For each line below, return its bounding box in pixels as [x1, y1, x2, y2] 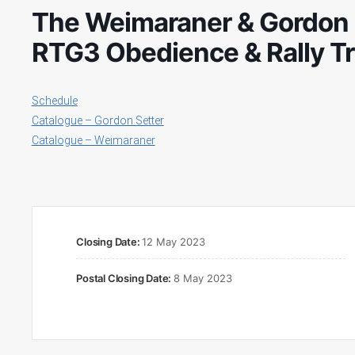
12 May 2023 [142, 235, 206, 248]
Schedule [31, 94, 78, 107]
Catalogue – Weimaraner [31, 134, 155, 147]
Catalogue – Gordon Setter [31, 114, 164, 127]
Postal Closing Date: [76, 272, 174, 284]
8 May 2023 [173, 272, 232, 284]
